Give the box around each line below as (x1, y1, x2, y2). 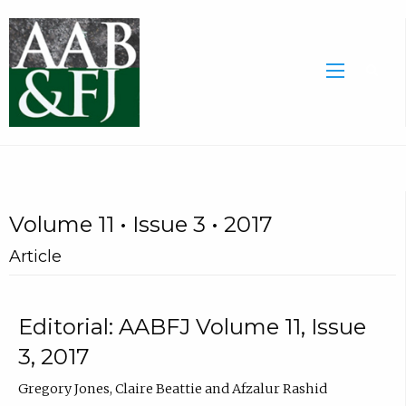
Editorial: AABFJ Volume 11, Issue (17, 314, 366, 341)
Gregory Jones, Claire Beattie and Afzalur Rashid (17, 380, 327, 397)
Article (8, 246, 62, 267)
